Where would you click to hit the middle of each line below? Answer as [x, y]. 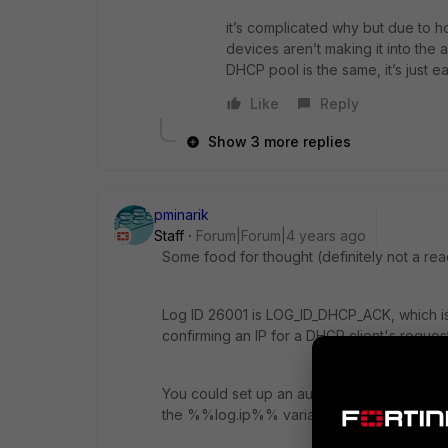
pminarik [181, 214]
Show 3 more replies [279, 141]
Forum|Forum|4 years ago [281, 235]
